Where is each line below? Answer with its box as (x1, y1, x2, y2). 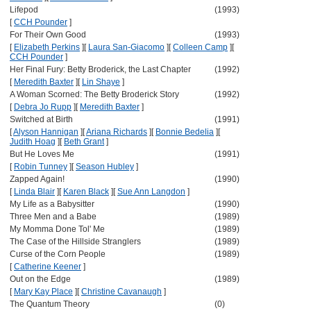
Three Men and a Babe (10, 212, 96, 221)
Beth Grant (64, 137, 104, 146)
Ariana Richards (86, 127, 147, 137)
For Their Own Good (10, 30, 86, 40)
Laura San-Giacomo (88, 42, 165, 52)
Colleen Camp (173, 42, 228, 52)
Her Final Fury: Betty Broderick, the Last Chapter (10, 65, 191, 74)
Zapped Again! (10, 174, 65, 184)
